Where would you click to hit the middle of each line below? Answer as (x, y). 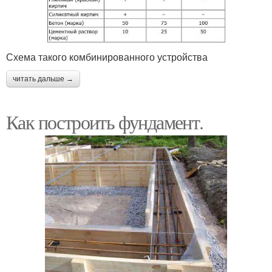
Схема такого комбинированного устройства (107, 56)
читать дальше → (43, 79)
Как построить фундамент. (105, 121)
